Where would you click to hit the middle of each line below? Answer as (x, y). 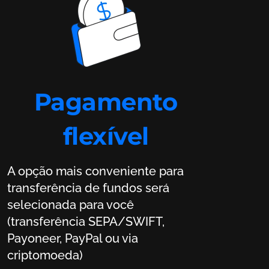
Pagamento (106, 101)
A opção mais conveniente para (11, 171)
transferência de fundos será (88, 188)
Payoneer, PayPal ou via (73, 238)
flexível (106, 136)
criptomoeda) (45, 255)
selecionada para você (71, 204)
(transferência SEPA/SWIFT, (86, 221)
